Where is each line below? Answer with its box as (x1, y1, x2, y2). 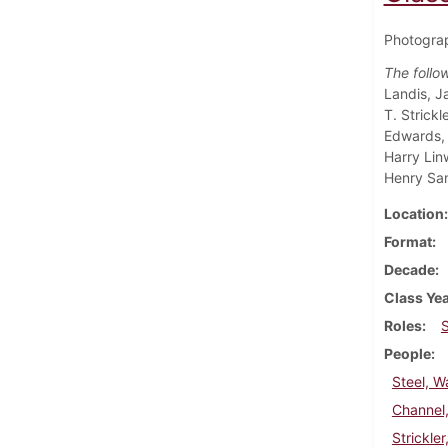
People (383, 344, 431, 362)
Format (383, 232, 432, 250)
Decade (383, 260, 435, 278)
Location (383, 204, 444, 222)
